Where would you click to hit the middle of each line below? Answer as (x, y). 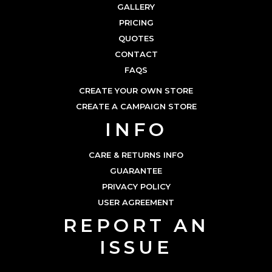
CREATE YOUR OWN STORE (136, 90)
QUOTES (136, 38)
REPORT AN (136, 225)
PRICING (136, 22)
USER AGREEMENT (136, 202)
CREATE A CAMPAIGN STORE (136, 106)
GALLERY (136, 6)
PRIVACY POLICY (136, 186)
